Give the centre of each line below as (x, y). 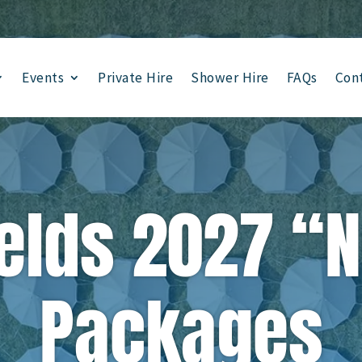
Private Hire (136, 78)
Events (43, 78)
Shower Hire (230, 78)
